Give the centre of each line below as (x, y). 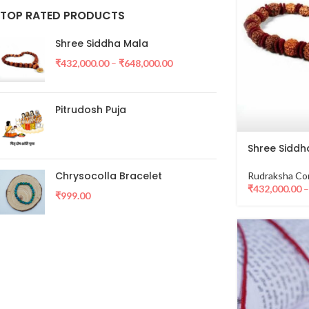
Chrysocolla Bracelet (109, 176)
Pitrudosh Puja (91, 110)
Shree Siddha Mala (102, 43)
